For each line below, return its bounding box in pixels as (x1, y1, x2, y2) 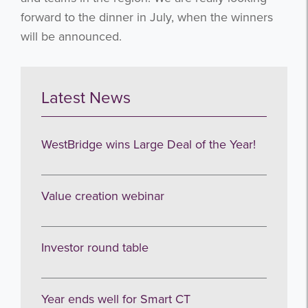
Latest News (41, 87, 131, 108)
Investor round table (41, 239, 148, 255)
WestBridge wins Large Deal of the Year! (41, 136, 256, 152)
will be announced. (21, 28, 125, 44)
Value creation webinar (41, 188, 164, 203)
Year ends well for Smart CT (41, 291, 190, 307)
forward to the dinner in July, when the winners (21, 9, 273, 25)
